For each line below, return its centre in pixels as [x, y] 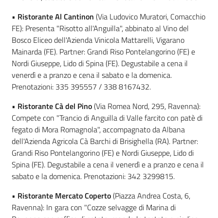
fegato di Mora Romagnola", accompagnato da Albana [98, 130]
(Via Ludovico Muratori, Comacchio [150, 17]
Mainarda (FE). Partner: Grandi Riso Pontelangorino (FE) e [103, 52]
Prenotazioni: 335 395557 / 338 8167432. [81, 87]
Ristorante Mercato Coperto [64, 196]
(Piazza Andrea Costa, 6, [151, 196]
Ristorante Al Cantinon [56, 17]
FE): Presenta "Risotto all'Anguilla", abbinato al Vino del [100, 28]
